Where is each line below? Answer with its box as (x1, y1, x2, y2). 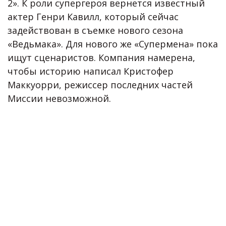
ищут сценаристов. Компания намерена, (8, 51, 195, 64)
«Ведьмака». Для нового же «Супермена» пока (8, 38, 218, 50)
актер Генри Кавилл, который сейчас (8, 11, 179, 23)
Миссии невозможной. (8, 92, 111, 105)
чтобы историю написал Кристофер (8, 65, 174, 78)
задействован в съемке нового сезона (8, 24, 183, 37)
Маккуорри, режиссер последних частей (8, 79, 193, 91)
